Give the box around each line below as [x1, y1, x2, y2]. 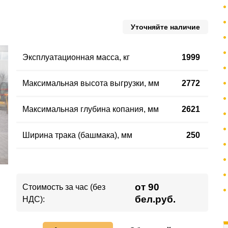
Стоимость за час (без [22, 183, 105, 191]
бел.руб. [135, 194, 176, 205]
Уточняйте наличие [131, 23, 200, 31]
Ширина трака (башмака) [22, 131, 117, 139]
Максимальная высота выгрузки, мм [22, 79, 159, 88]
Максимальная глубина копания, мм [22, 105, 159, 113]
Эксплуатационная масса [22, 53, 119, 62]
